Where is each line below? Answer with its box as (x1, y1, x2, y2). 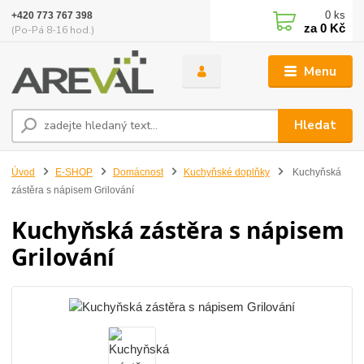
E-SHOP (55, 166, 93, 178)
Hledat (294, 117, 337, 134)
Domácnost (112, 166, 163, 178)
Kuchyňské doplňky (183, 166, 270, 178)
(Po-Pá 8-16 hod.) (11, 23, 95, 37)
